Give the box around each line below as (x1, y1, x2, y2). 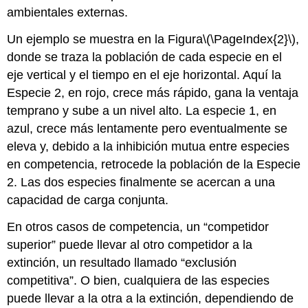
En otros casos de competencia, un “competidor (7, 219, 269, 234)
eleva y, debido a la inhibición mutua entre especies (7, 140, 290, 154)
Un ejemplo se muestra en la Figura (7, 32, 203, 47)
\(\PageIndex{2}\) (203, 32, 296, 47)
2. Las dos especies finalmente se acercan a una (7, 175, 276, 190)
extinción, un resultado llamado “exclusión (7, 255, 237, 269)
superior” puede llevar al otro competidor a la (7, 237, 253, 252)
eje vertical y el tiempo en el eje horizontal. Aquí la (7, 68, 282, 82)
